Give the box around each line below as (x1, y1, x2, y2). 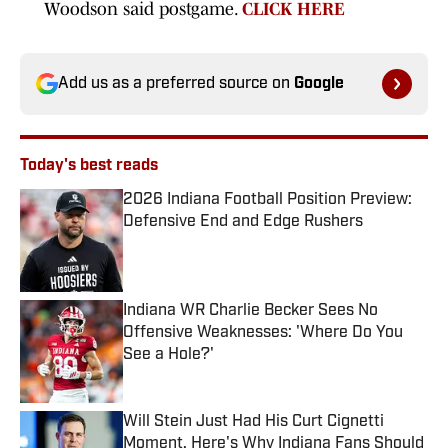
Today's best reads (20, 158, 158, 175)
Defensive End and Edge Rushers (123, 214, 363, 231)
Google (294, 76, 344, 93)
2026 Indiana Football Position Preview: (123, 192, 412, 209)
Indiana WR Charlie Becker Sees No (123, 303, 378, 320)
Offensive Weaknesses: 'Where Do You (123, 325, 403, 342)
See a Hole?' (123, 347, 214, 364)
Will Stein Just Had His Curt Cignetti (123, 414, 384, 431)
